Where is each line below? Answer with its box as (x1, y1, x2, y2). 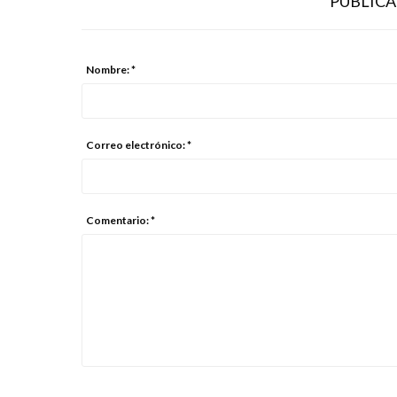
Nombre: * (86, 62, 136, 76)
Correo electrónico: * (86, 137, 191, 152)
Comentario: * (86, 213, 155, 227)
